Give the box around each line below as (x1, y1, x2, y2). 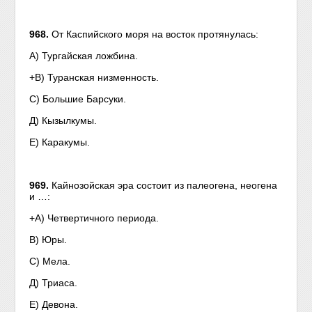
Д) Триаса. (29, 277, 78, 288)
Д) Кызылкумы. (29, 115, 97, 126)
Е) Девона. (29, 299, 79, 310)
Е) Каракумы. (29, 136, 91, 148)
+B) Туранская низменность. (29, 72, 159, 83)
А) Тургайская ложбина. (29, 50, 139, 61)
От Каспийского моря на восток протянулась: (52, 29, 259, 40)
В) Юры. (29, 234, 68, 245)
